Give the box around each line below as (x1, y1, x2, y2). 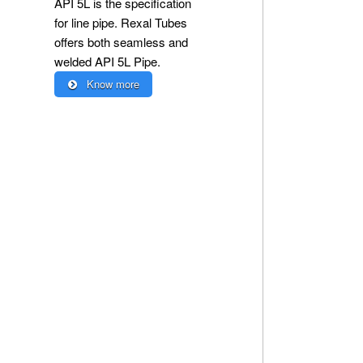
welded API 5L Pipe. (54, 53, 160, 70)
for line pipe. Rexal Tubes (54, 14, 187, 32)
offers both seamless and (54, 33, 188, 51)
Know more (83, 76, 139, 92)
